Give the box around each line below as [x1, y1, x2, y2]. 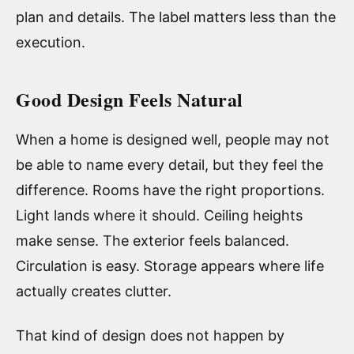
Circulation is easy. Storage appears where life [16, 257, 324, 274]
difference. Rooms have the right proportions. [16, 181, 325, 198]
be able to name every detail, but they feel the [16, 156, 323, 173]
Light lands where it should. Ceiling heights [16, 206, 303, 224]
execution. [16, 33, 85, 51]
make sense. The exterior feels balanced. [16, 232, 289, 249]
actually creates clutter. [16, 282, 171, 299]
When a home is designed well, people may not [16, 130, 330, 148]
